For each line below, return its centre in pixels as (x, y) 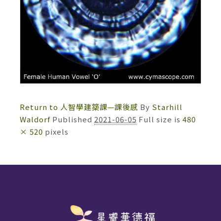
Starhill (167, 107)
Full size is (161, 119)
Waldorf (35, 119)
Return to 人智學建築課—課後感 (79, 107)
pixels (56, 131)
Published (73, 119)
